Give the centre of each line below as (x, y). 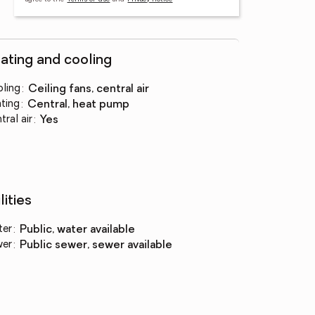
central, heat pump (83, 105)
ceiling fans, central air (93, 89)
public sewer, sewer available (99, 245)
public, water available (81, 230)
